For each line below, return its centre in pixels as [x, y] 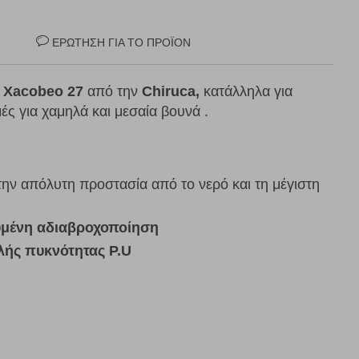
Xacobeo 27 [45, 92]
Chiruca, [171, 92]
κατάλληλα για [248, 92]
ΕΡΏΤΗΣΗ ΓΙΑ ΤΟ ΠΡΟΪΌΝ [121, 43]
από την [113, 92]
